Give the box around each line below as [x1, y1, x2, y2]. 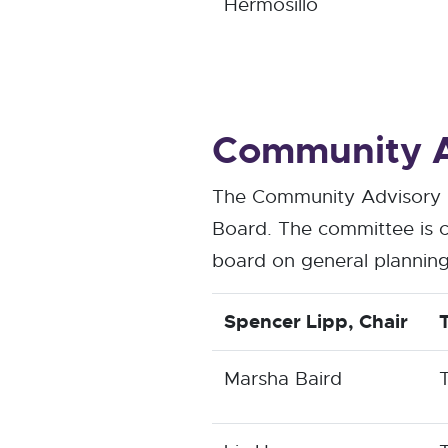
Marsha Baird [224, 366, 342, 391]
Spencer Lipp [224, 309, 348, 334]
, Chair [348, 309, 408, 334]
